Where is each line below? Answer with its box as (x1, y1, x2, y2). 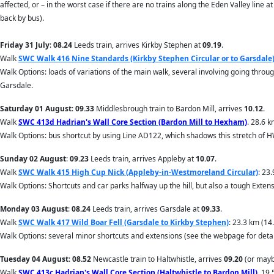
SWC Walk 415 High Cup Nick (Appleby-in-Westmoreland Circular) (18, 167, 258, 177)
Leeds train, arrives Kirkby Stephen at (72, 40, 202, 50)
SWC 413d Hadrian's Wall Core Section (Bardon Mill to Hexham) (18, 117, 247, 127)
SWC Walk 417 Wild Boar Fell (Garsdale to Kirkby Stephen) (18, 217, 229, 228)
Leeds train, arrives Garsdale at (91, 204, 201, 214)
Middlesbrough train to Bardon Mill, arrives (94, 103, 244, 114)
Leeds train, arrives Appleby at (89, 154, 196, 164)
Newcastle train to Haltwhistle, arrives (91, 254, 224, 264)
